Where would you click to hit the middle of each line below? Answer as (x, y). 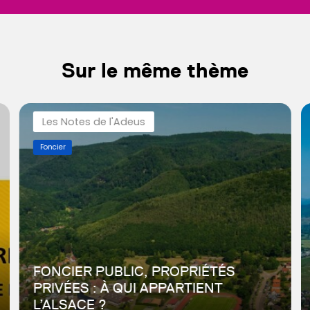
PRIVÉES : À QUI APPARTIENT (128, 288)
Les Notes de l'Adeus (93, 121)
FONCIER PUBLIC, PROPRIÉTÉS (134, 271)
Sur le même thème (155, 70)
